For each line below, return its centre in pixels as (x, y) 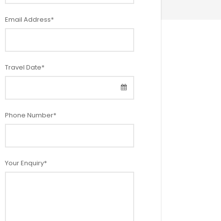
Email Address (28, 20)
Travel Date (23, 68)
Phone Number (29, 115)
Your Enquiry (24, 163)
